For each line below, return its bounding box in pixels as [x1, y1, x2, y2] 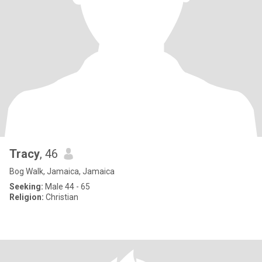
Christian [44, 192, 78, 202]
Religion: [9, 192, 44, 202]
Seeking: [9, 182, 43, 191]
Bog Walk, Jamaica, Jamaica [9, 167, 115, 176]
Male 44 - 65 [43, 182, 90, 191]
